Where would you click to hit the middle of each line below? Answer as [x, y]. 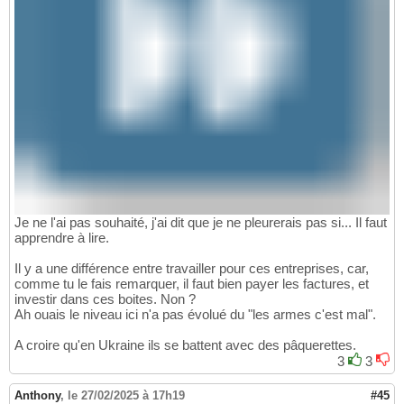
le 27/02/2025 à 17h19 [126, 395]
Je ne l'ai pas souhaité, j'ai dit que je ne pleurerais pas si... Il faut [201, 222]
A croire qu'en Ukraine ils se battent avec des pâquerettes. [185, 344]
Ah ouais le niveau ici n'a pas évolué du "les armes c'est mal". [195, 314]
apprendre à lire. [62, 237]
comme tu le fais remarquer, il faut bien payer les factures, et [192, 283]
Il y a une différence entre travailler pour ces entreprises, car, [192, 268]
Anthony [37, 395]
